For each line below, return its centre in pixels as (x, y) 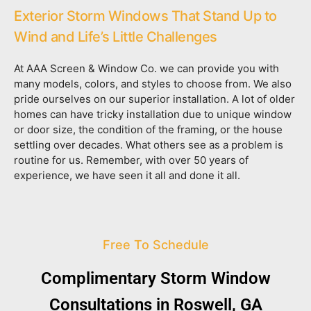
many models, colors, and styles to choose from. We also (153, 84)
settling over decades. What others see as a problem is (149, 145)
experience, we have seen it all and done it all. (127, 176)
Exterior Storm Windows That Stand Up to (145, 16)
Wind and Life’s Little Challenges (116, 37)
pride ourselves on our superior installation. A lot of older (154, 99)
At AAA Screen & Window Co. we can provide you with (146, 69)
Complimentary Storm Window (155, 279)
